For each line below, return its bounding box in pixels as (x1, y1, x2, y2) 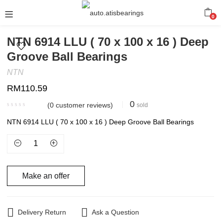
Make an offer (22, 171, 70, 180)
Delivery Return (18, 208, 67, 216)
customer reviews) (54, 101, 113, 109)
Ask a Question (92, 208, 140, 216)
